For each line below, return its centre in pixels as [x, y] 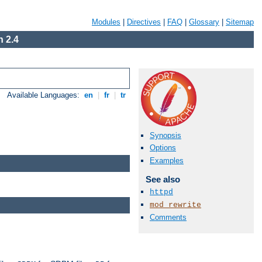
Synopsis [166, 136]
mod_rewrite [175, 205]
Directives [144, 22]
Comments [168, 218]
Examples [167, 160]
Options [163, 148]
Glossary [204, 22]
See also [163, 179]
